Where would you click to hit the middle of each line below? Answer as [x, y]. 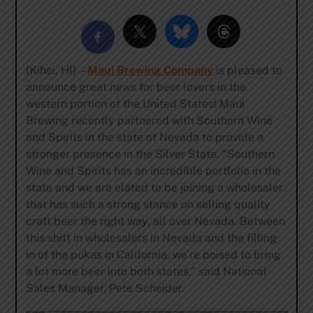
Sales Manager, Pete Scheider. [105, 288]
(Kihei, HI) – [56, 70]
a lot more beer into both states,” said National [146, 271]
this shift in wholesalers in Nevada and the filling [151, 238]
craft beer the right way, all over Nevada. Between [155, 221]
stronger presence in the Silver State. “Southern [150, 154]
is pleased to [247, 70]
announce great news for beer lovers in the [136, 87]
